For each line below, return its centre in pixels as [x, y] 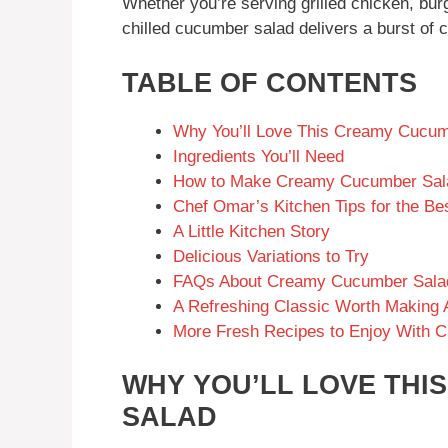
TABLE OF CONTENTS [269, 82]
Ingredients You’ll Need [258, 156]
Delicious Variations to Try [271, 256]
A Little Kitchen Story [251, 231]
